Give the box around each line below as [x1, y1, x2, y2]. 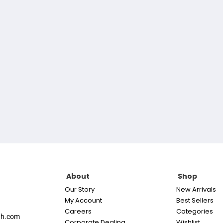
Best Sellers [176, 196, 214, 205]
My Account [65, 196, 103, 205]
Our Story [65, 185, 95, 194]
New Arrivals [176, 185, 216, 194]
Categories [176, 207, 213, 216]
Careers [65, 207, 92, 216]
